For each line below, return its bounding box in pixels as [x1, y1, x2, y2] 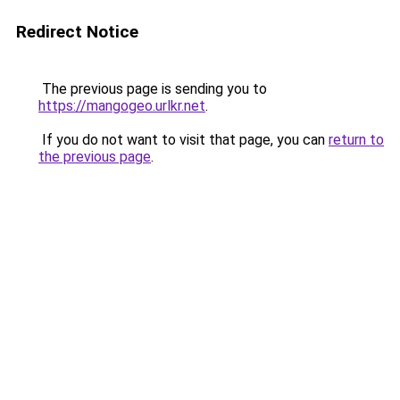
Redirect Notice [16, 21, 138, 42]
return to [329, 131, 384, 148]
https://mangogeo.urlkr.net [38, 97, 205, 114]
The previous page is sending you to [38, 80, 267, 97]
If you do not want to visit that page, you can [38, 131, 329, 148]
